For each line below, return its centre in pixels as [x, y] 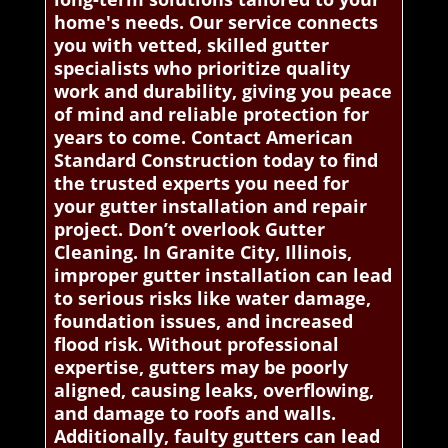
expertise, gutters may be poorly [200, 367]
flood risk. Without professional [196, 344]
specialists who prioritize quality [201, 68]
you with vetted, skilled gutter [191, 45]
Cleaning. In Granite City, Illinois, [202, 252]
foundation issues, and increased [203, 321]
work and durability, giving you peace [222, 91]
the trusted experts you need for [201, 183]
